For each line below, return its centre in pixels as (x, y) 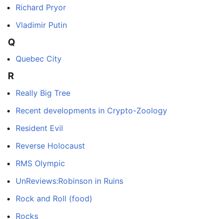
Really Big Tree (43, 93)
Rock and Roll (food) (54, 198)
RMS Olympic (40, 163)
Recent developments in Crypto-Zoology (91, 110)
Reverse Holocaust (50, 145)
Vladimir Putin (41, 25)
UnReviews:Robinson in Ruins (69, 181)
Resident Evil (39, 128)
